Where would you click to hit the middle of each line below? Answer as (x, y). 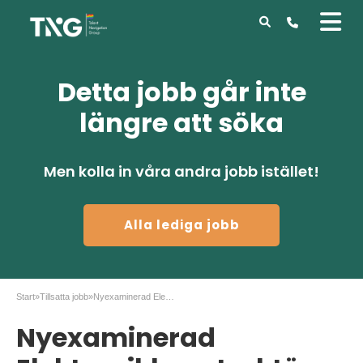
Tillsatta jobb (64, 297)
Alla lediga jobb (182, 225)
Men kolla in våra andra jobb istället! (181, 171)
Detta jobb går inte (181, 92)
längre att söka (181, 123)
